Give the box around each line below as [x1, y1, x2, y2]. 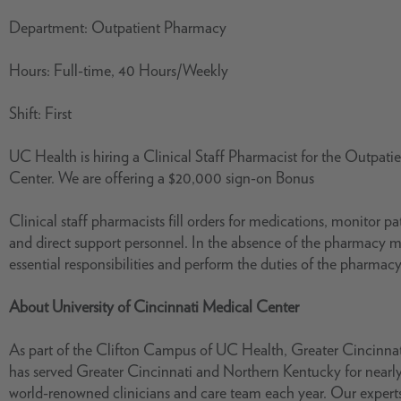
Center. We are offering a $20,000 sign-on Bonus [9, 168, 314, 187]
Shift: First [9, 104, 72, 123]
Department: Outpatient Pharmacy [9, 18, 226, 37]
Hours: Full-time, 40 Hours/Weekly [9, 61, 228, 80]
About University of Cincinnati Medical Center [9, 297, 299, 316]
